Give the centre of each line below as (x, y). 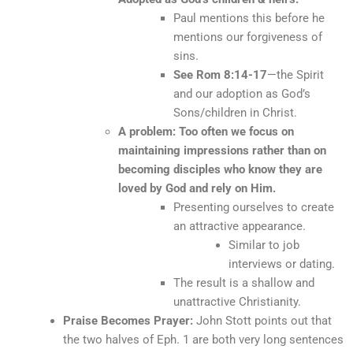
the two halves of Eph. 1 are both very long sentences (203, 339)
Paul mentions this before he (249, 18)
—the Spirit (295, 74)
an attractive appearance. (240, 226)
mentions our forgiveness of (248, 37)
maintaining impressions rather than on (222, 150)
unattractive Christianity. (237, 301)
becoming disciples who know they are (220, 169)
